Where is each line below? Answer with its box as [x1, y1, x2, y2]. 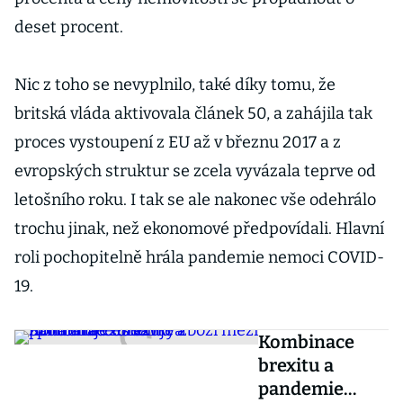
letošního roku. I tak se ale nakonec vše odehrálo [14, 190, 376, 210]
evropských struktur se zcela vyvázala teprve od [14, 161, 376, 181]
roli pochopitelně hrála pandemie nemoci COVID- [14, 247, 384, 267]
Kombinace [258, 331, 355, 353]
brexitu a [258, 354, 335, 376]
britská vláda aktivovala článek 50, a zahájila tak [14, 103, 372, 123]
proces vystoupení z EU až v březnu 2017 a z [14, 132, 341, 152]
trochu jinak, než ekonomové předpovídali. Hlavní [14, 219, 384, 238]
